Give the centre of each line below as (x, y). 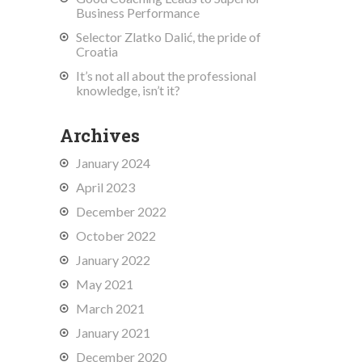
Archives (100, 135)
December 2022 (121, 211)
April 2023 (105, 187)
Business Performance (138, 13)
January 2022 (113, 260)
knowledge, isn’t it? (128, 90)
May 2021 (105, 284)
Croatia (97, 51)
